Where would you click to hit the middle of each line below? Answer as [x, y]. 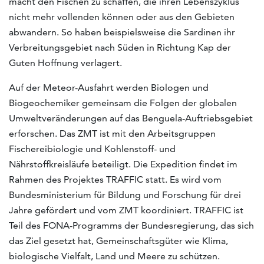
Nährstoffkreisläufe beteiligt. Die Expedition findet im [123, 164]
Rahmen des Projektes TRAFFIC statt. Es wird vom [115, 179]
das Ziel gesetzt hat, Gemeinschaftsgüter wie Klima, [118, 240]
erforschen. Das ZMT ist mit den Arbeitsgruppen [112, 133]
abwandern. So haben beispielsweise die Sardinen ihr [122, 32]
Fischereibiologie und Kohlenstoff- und [92, 148]
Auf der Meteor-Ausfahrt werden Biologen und [109, 87]
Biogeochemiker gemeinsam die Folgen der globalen [123, 103]
